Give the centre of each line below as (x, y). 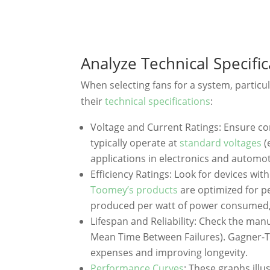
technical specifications (158, 102)
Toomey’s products (134, 190)
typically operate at (135, 143)
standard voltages (221, 143)
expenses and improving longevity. (169, 253)
